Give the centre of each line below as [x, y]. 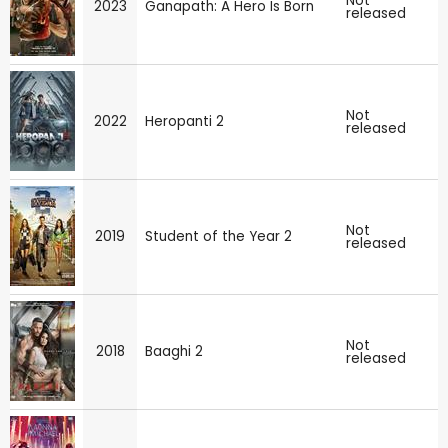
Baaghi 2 [174, 351]
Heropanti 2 [184, 121]
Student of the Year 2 [218, 236]
